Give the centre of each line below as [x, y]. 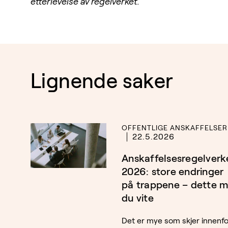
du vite [138, 198]
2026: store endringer [173, 172]
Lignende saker [102, 81]
